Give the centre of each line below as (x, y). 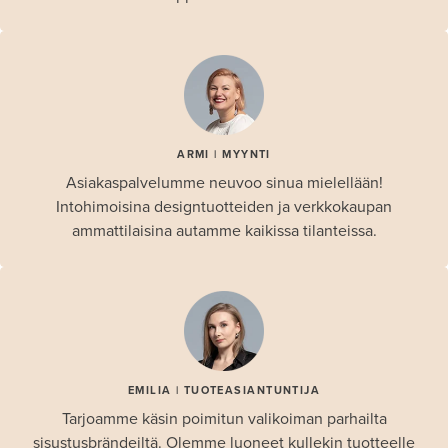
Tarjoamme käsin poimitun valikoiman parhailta (224, 418)
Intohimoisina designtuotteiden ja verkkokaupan (224, 206)
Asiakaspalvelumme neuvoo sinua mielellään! (224, 182)
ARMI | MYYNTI (224, 154)
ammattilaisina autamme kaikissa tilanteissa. (224, 230)
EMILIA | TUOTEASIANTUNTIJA (224, 390)
